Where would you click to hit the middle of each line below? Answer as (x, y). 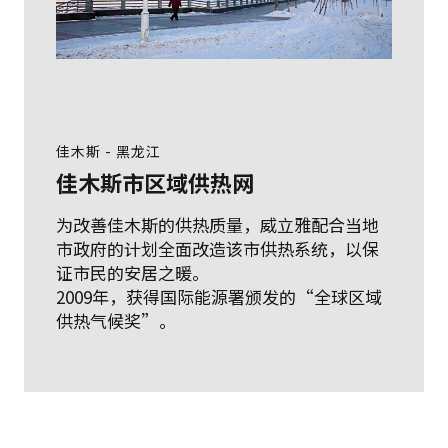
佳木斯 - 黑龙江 (108, 150)
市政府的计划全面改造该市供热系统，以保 (217, 248)
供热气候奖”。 (116, 320)
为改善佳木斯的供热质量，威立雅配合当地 (217, 224)
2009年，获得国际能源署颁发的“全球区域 (219, 296)
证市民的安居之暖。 (132, 272)
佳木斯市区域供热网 (155, 181)
